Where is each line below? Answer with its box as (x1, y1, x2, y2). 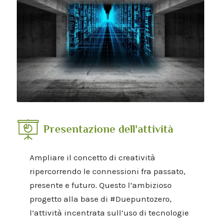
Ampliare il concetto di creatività (29, 152, 155, 163)
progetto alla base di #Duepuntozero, (29, 194, 172, 204)
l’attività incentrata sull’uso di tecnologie (29, 208, 189, 218)
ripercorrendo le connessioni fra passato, (29, 166, 185, 177)
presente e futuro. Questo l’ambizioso (29, 180, 172, 190)
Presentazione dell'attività (43, 123, 174, 135)
